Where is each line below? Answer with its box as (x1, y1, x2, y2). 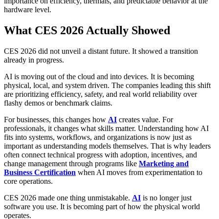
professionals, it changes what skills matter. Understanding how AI (4, 124, 209, 132)
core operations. (4, 176, 53, 185)
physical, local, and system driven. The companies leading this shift (4, 81, 211, 89)
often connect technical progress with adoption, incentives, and (4, 150, 197, 159)
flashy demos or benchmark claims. (4, 98, 112, 107)
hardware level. (4, 5, 51, 14)
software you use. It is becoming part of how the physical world (4, 202, 200, 211)
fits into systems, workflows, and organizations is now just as (4, 132, 192, 141)
